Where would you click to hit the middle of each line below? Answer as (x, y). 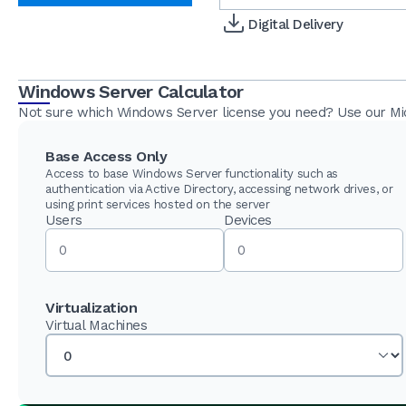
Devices (248, 220)
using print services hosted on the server (158, 204)
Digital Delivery (296, 24)
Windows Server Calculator (131, 91)
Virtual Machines (96, 325)
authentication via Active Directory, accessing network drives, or (219, 188)
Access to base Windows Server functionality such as (192, 173)
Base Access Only (106, 156)
